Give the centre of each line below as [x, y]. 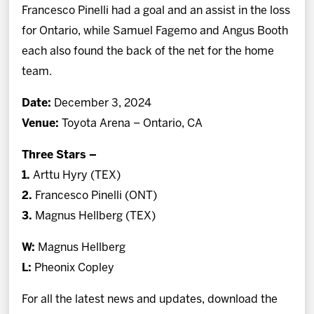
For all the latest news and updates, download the [150, 300]
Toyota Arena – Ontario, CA [131, 124]
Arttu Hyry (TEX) [77, 176]
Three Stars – [60, 156]
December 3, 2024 [102, 104]
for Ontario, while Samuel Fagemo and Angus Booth [155, 32]
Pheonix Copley [73, 268]
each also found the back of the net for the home [148, 52]
